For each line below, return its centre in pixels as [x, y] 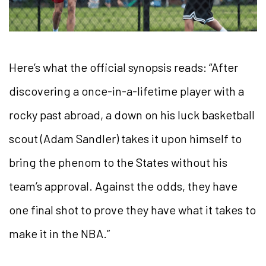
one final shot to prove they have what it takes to [132, 210]
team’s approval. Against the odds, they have [123, 186]
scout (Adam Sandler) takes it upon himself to [125, 139]
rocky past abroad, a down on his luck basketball [132, 115]
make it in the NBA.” [59, 234]
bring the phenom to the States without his [118, 162]
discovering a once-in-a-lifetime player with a [126, 91]
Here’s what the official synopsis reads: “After [123, 67]
